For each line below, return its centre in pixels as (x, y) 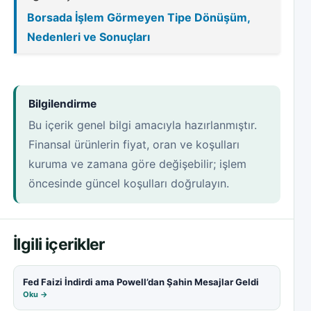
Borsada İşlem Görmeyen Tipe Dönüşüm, (138, 18)
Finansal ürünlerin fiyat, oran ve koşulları (134, 145)
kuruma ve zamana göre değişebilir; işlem (137, 164)
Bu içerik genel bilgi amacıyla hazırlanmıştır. (143, 125)
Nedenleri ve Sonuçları (89, 37)
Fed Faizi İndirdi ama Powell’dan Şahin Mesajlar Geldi (141, 282)
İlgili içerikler (59, 245)
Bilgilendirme (62, 104)
